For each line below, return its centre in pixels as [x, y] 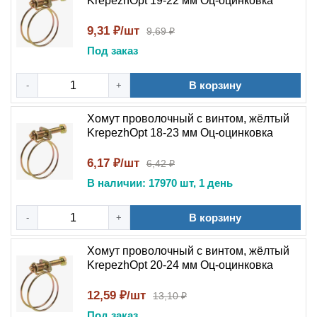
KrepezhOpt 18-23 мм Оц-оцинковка [180, 133]
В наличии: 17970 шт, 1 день [160, 183]
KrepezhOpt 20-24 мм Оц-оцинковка [180, 265]
